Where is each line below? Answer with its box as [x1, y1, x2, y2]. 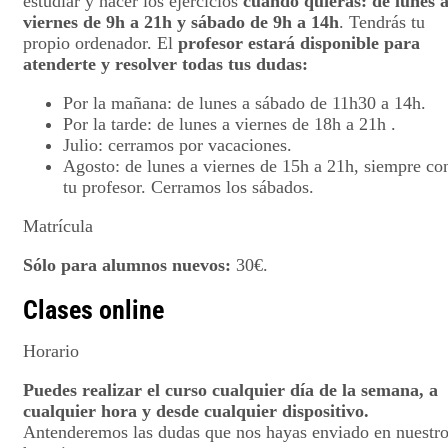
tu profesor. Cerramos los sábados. [63, 176, 314, 197]
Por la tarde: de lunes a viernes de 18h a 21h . [63, 113, 396, 134]
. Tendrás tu [339, 11, 425, 32]
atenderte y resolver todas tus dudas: [23, 53, 308, 74]
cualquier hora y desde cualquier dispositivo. [23, 400, 369, 421]
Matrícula [23, 215, 93, 236]
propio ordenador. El [23, 32, 178, 53]
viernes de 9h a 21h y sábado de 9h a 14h [23, 11, 339, 32]
